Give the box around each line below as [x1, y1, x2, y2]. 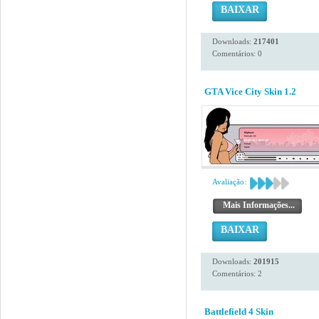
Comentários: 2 [212, 269, 262, 278]
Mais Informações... [223, 200, 295, 210]
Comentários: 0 [212, 49, 262, 58]
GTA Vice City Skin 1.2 [204, 86, 296, 97]
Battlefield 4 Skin [204, 306, 273, 317]
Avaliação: [212, 177, 246, 186]
